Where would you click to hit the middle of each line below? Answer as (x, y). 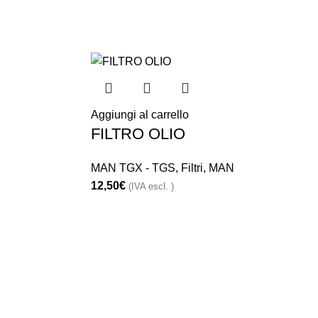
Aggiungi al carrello (139, 114)
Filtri (192, 168)
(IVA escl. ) (151, 186)
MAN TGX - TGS (133, 168)
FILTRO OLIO (138, 133)
